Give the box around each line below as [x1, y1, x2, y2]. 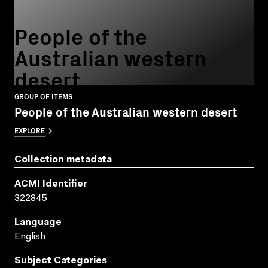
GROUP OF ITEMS [14, 90, 73, 101]
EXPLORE [14, 124, 45, 135]
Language [14, 217, 62, 227]
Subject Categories [14, 255, 107, 266]
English [14, 232, 45, 242]
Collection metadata [14, 154, 112, 165]
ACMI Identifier [14, 179, 87, 189]
